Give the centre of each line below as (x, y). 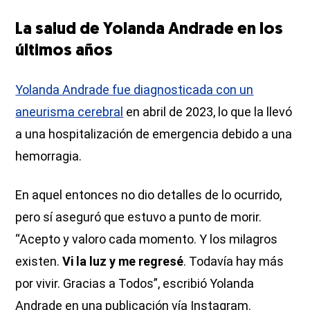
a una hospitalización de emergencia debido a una (154, 134)
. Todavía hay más (234, 261)
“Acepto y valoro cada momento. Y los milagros (147, 239)
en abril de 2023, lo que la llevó (208, 111)
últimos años (64, 51)
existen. (39, 261)
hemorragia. (49, 156)
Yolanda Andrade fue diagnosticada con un (135, 89)
